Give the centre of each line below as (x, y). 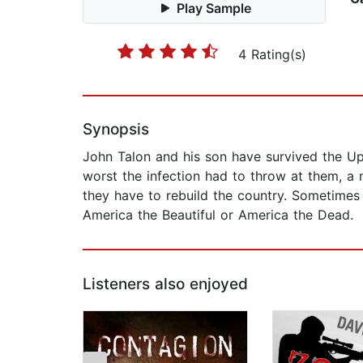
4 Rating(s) (272, 55)
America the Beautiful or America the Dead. (218, 215)
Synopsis (116, 130)
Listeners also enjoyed (165, 284)
